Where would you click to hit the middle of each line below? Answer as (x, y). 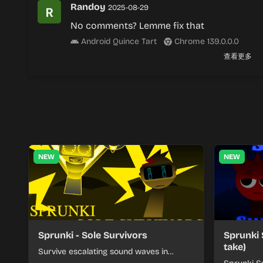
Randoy (88, 7)
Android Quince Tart (118, 41)
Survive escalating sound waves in (103, 252)
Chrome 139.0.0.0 (205, 41)
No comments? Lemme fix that (137, 26)
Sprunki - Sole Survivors (93, 235)
